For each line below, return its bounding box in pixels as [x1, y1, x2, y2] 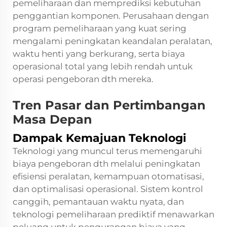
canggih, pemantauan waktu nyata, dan [13, 196, 184, 207]
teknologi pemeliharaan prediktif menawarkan [13, 209, 214, 219]
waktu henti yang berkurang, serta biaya [13, 48, 185, 59]
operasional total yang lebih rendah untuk [13, 61, 193, 71]
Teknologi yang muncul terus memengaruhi [13, 145, 202, 156]
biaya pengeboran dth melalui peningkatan [13, 158, 200, 169]
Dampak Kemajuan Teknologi [13, 131, 186, 145]
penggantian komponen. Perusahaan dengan [13, 10, 209, 21]
